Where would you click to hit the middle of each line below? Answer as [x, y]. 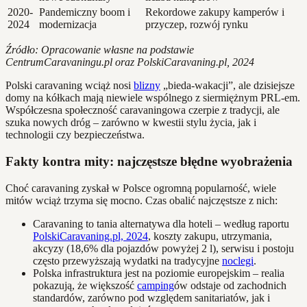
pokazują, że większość [85, 285]
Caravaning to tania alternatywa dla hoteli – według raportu [161, 223]
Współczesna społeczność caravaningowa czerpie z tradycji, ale [143, 110]
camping [156, 285]
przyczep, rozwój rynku [197, 25]
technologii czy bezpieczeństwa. [75, 135]
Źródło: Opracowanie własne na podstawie [100, 50]
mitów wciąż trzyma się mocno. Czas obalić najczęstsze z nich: [142, 200]
